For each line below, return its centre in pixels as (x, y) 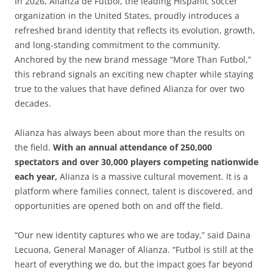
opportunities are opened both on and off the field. (119, 205)
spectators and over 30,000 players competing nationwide (136, 161)
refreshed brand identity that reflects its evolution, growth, (135, 30)
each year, (36, 176)
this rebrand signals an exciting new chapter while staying (134, 74)
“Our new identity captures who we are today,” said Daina (133, 235)
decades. (33, 103)
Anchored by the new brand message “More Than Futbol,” (133, 59)
